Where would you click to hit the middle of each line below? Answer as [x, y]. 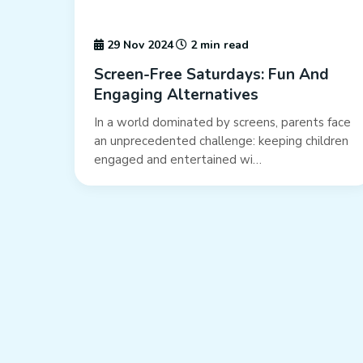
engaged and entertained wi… [178, 160]
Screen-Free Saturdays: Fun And [211, 75]
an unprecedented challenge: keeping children [221, 141]
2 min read [218, 45]
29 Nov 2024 [139, 45]
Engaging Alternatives [176, 95]
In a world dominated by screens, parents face [222, 123]
